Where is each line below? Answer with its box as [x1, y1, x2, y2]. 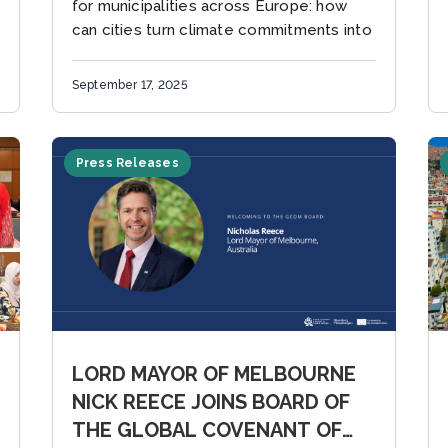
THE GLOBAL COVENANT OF [71, 418, 342, 442]
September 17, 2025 [71, 78, 188, 93]
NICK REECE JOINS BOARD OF [71, 390, 350, 414]
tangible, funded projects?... [71, 45, 274, 64]
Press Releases [75, 156, 179, 171]
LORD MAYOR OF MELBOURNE [71, 362, 356, 386]
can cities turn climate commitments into [71, 21, 372, 40]
